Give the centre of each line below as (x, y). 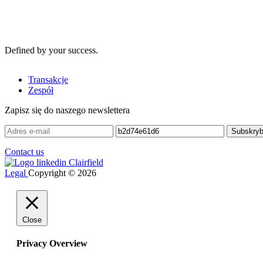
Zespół (41, 90)
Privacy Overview (52, 243)
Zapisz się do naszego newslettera (67, 110)
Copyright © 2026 (62, 173)
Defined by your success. (51, 50)
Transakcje (48, 79)
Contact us (24, 151)
